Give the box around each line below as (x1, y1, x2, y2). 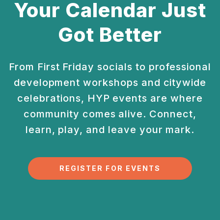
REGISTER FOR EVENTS (59, 164, 161, 173)
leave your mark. (105, 124, 195, 136)
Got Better (58, 23, 162, 47)
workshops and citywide (80, 77, 207, 89)
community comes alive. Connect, (24, 108, 196, 120)
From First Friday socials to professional (9, 61, 211, 73)
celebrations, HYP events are (17, 92, 167, 105)
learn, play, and (25, 124, 106, 136)
